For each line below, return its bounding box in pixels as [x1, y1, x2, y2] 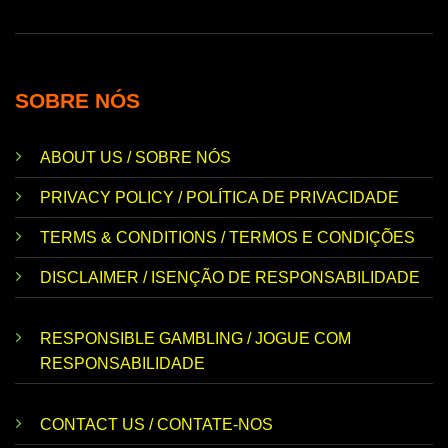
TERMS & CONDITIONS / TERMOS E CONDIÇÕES [40, 229, 415, 247]
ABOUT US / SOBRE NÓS [40, 149, 231, 167]
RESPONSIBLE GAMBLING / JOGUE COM [40, 330, 351, 348]
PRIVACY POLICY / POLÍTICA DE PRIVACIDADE [40, 189, 399, 207]
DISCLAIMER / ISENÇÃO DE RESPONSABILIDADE [40, 269, 420, 287]
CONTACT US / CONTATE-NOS [40, 415, 273, 433]
